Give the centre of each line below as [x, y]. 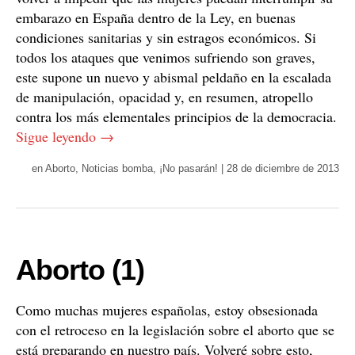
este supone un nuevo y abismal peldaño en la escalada [174, 77]
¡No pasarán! [189, 168]
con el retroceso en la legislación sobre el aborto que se [175, 330]
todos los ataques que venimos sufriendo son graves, [166, 57]
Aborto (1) [80, 270]
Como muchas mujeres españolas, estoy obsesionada [167, 310]
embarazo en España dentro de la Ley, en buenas [156, 17]
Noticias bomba [117, 168]
